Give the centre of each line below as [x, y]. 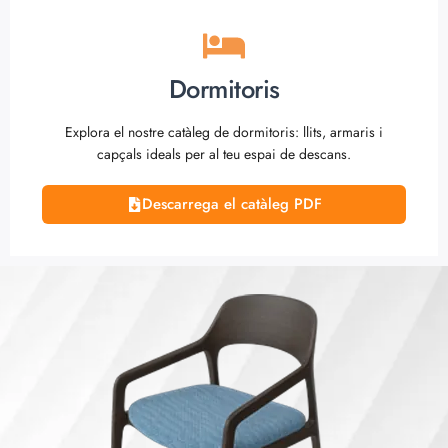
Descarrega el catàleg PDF [231, 204]
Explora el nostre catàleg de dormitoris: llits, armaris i [224, 132]
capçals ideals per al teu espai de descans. [224, 154]
